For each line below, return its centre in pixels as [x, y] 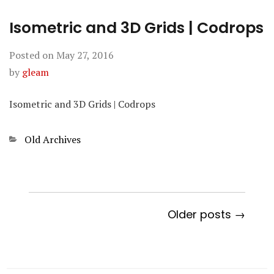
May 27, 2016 [85, 55]
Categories [33, 139]
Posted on [33, 55]
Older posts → [206, 214]
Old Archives [53, 139]
